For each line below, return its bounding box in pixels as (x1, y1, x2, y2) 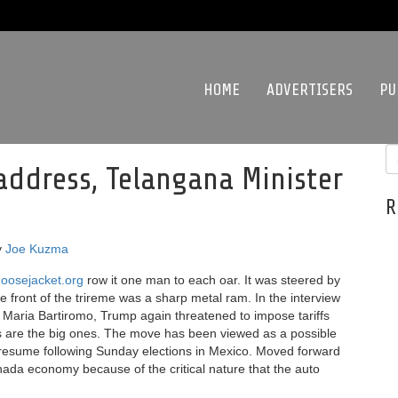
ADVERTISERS (267, 81, 353, 99)
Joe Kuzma (5, 242, 68, 256)
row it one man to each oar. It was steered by (84, 273, 340, 287)
